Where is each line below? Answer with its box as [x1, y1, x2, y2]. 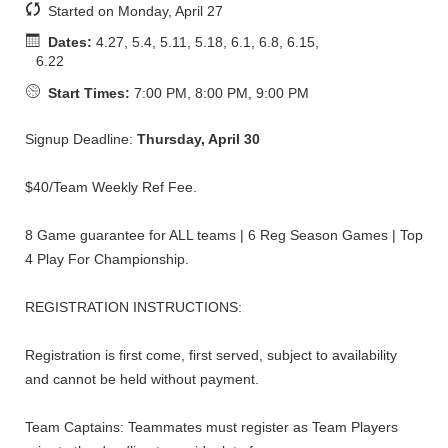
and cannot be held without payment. [25, 370, 259, 387]
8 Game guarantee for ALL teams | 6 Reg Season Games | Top [25, 226, 423, 243]
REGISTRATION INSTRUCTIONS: [25, 298, 242, 315]
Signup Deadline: [25, 130, 137, 147]
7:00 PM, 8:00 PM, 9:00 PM [129, 84, 309, 101]
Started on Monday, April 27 [43, 2, 223, 19]
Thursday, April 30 [137, 130, 260, 147]
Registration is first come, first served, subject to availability [25, 346, 397, 363]
